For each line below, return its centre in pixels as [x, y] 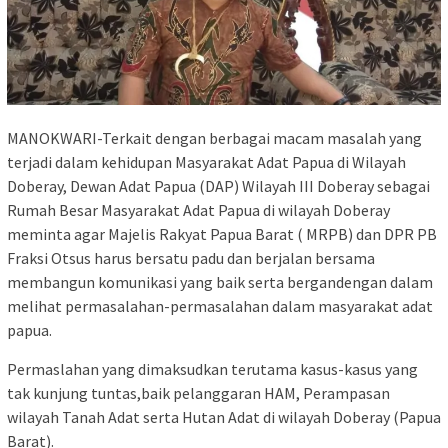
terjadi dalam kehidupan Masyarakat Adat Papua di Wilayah [206, 162]
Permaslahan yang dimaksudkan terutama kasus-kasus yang [212, 369]
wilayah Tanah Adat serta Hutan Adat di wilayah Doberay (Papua [224, 417]
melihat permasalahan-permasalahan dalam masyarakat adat [220, 306]
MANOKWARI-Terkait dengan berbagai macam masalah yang [214, 138]
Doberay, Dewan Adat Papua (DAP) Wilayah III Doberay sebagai [218, 186]
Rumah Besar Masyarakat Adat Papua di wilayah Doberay [198, 210]
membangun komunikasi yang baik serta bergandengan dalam [220, 282]
